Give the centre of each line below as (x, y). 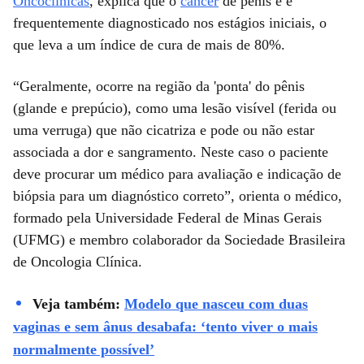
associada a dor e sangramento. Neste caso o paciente (171, 152)
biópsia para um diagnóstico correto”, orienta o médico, (178, 195)
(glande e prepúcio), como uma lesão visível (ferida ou (175, 108)
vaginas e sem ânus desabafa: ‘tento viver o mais (165, 326)
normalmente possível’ (84, 349)
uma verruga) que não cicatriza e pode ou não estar (164, 130)
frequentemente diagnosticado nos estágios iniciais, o (170, 22)
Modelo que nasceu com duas (216, 303)
